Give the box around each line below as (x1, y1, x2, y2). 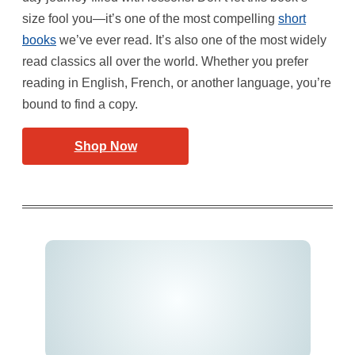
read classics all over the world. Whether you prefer (22, 54, 308, 68)
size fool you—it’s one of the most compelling (22, 11, 278, 25)
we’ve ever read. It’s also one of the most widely (56, 32, 326, 47)
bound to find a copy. (22, 97, 138, 111)
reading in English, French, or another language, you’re (22, 75, 331, 90)
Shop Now (74, 139, 137, 153)
